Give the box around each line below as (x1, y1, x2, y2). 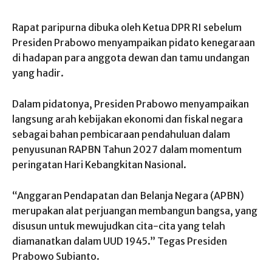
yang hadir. (12, 67, 64, 80)
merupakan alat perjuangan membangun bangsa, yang (12, 205, 257, 217)
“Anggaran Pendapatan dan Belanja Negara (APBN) (12, 189, 244, 202)
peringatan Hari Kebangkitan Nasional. (12, 158, 186, 171)
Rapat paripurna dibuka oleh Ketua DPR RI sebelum (12, 21, 242, 34)
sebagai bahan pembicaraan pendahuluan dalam (12, 128, 230, 141)
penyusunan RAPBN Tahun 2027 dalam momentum (12, 143, 242, 156)
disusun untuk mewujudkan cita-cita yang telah (12, 220, 225, 233)
